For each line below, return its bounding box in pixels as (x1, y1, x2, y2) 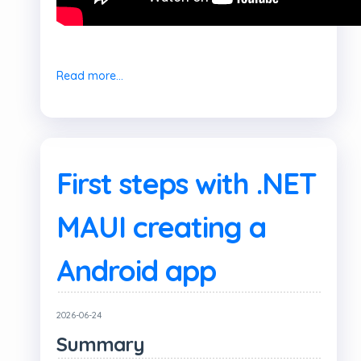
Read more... (56, 68, 123, 83)
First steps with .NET (56, 165, 317, 201)
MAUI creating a (56, 209, 266, 245)
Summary (56, 332, 144, 356)
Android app (56, 252, 216, 288)
